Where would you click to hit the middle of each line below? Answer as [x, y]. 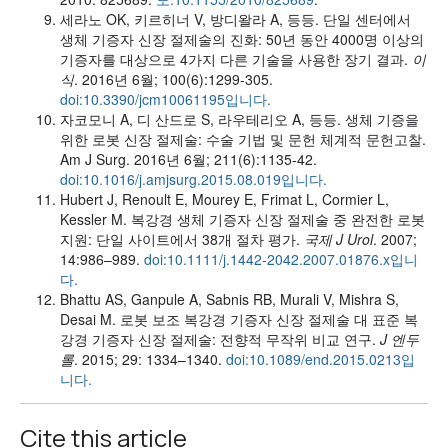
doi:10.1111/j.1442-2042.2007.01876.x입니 [281, 258]
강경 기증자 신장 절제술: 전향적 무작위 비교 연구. [220, 338]
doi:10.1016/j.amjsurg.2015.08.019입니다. [193, 178]
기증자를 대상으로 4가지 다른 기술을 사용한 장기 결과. [236, 58]
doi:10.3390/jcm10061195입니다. [165, 98]
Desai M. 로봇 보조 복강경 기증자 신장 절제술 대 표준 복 [239, 318]
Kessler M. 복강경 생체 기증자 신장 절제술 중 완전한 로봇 [242, 218]
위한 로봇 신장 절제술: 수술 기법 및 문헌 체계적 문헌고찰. [243, 138]
